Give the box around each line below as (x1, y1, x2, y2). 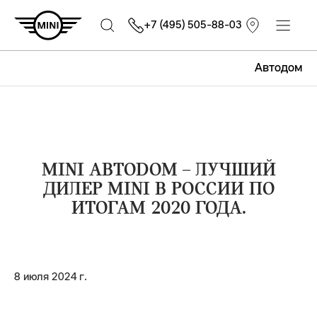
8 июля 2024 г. (14, 272, 87, 283)
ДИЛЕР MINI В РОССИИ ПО (42, 180, 275, 200)
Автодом (255, 62, 303, 75)
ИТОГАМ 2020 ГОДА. (71, 200, 246, 219)
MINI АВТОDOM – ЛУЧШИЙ (41, 161, 276, 180)
